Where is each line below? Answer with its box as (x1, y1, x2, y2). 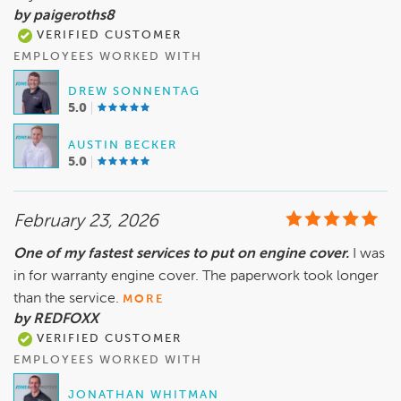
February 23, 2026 (13, 213, 158, 232)
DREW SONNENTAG (68, 86, 200, 98)
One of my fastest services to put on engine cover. (13, 247, 349, 262)
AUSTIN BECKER (68, 140, 177, 152)
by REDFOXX (13, 312, 98, 328)
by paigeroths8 (13, 9, 115, 24)
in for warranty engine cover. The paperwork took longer (13, 269, 379, 285)
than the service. (13, 292, 119, 307)
